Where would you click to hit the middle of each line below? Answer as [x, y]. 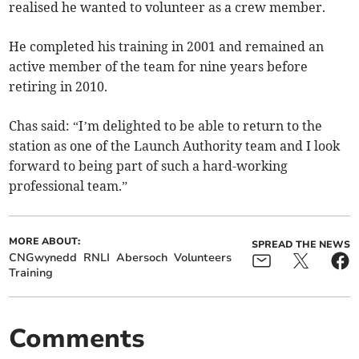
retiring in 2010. [58, 86]
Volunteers [203, 257]
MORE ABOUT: [45, 241]
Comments [77, 338]
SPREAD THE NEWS [301, 244]
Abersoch [142, 257]
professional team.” [69, 186]
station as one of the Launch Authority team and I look [175, 145]
